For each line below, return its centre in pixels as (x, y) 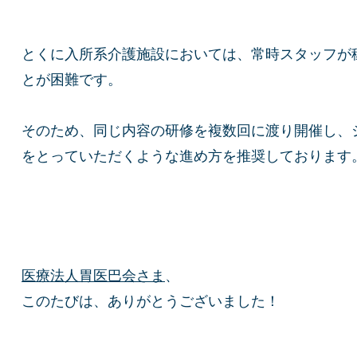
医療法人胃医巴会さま (93, 276)
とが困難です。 (72, 79)
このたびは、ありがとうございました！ (151, 302)
